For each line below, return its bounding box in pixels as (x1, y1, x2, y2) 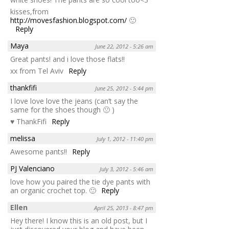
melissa (10, 133, 35, 143)
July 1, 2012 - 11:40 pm (97, 134, 153, 143)
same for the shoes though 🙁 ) (10, 104, 114, 114)
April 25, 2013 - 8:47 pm (94, 203, 153, 212)
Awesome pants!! (10, 146, 67, 156)
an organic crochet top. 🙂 (10, 185, 96, 195)
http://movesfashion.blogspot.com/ (10, 15, 127, 25)
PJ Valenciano (10, 163, 55, 173)
